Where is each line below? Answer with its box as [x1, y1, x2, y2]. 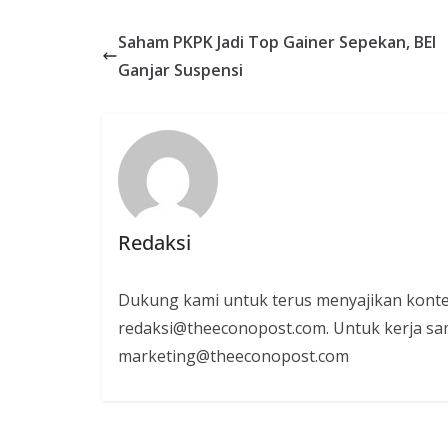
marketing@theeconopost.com [117, 344, 349, 367]
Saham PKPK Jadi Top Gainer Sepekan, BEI [118, 31, 436, 53]
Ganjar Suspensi [118, 59, 243, 81]
